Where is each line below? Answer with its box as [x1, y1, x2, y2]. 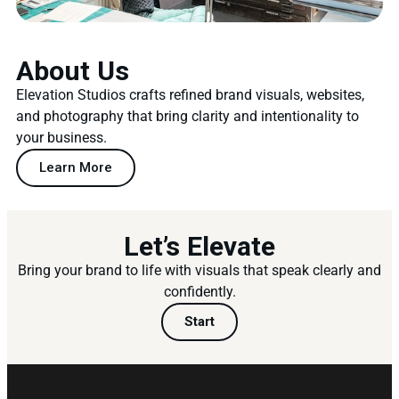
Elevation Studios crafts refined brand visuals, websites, [16, 86, 364, 104]
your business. [16, 129, 107, 147]
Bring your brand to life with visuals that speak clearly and [18, 262, 381, 280]
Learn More [39, 159, 112, 176]
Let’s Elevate [124, 231, 275, 263]
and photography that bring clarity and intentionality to [16, 108, 359, 126]
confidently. [163, 283, 236, 301]
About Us [16, 55, 129, 87]
